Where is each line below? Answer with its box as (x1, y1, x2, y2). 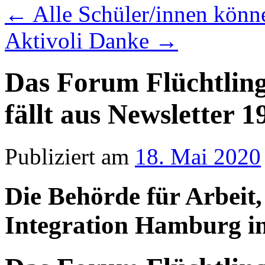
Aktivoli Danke (5, 28, 155, 53)
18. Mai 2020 (135, 143, 261, 169)
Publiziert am (5, 143, 129, 169)
